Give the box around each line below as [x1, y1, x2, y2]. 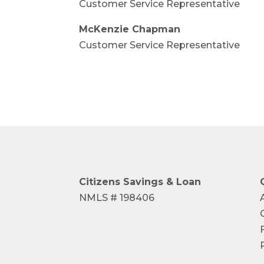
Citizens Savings [79, 176, 167, 187]
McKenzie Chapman [79, 24, 181, 35]
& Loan [166, 176, 202, 187]
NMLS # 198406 [79, 192, 155, 203]
